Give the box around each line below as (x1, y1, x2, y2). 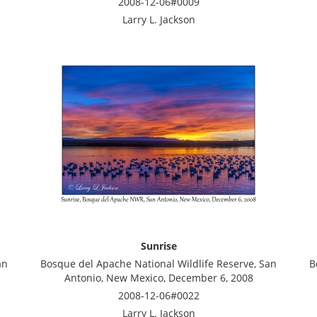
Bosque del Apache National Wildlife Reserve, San (40, 257, 277, 270)
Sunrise (140, 239, 177, 253)
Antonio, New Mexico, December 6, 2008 (64, 271, 253, 284)
